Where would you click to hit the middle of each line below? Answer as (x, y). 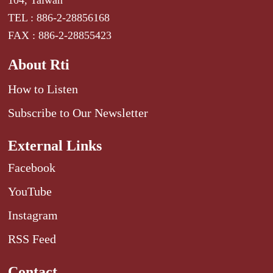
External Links (55, 146)
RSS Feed (32, 239)
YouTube (30, 192)
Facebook (32, 168)
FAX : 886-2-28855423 (60, 36)
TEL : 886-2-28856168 (59, 18)
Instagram (33, 215)
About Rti (39, 65)
